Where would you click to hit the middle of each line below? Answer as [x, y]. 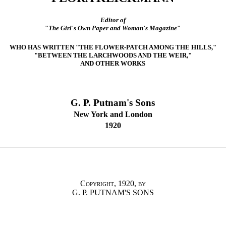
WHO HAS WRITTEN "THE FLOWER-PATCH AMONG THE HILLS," [113, 47]
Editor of [113, 20]
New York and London [113, 115]
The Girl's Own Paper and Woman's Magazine [113, 28]
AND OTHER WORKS [113, 64]
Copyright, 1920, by [113, 184]
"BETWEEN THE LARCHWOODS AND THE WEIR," [113, 55]
